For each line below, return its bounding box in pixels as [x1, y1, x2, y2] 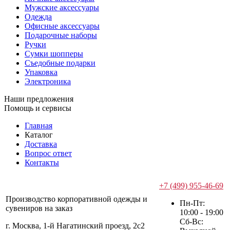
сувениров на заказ [6, 204, 72, 213]
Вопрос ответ [25, 149, 72, 158]
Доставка [25, 140, 57, 149]
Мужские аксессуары [25, 3, 99, 12]
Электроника [25, 77, 71, 86]
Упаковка [25, 68, 57, 77]
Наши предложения [4, 94, 73, 104]
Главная [25, 121, 52, 130]
